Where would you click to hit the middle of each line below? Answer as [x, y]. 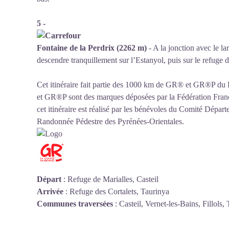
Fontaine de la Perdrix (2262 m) [92, 48]
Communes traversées [75, 204]
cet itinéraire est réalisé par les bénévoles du [108, 109]
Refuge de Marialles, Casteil [113, 179]
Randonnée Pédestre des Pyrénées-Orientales [109, 121]
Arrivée [50, 191]
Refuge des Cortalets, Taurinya [119, 191]
